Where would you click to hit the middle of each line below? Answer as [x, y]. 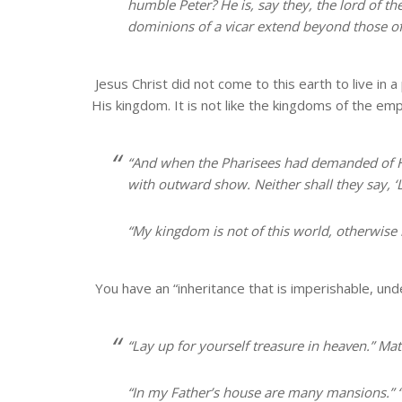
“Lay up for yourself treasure [217, 345]
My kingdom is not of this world [230, 230]
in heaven [336, 345]
